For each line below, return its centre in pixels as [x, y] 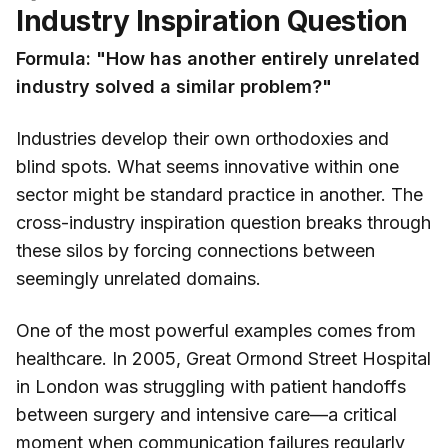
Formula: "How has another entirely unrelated [218, 59]
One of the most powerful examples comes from [216, 331]
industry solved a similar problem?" [174, 87]
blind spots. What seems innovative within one [207, 167]
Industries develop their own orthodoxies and [202, 139]
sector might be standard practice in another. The [219, 195]
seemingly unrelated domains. [138, 279]
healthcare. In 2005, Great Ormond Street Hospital [223, 359]
